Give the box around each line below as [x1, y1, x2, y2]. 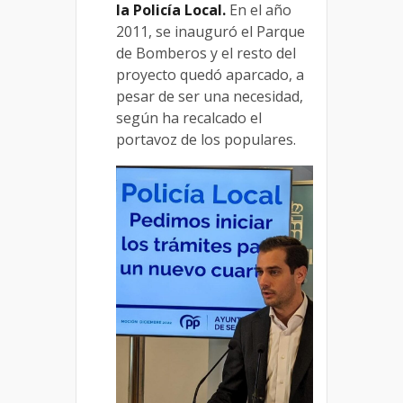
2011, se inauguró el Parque [116, 22, 305, 42]
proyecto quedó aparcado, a [116, 65, 304, 85]
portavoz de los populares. [116, 130, 296, 150]
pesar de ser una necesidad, [116, 86, 303, 107]
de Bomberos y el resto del [116, 43, 296, 64]
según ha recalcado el [116, 108, 262, 129]
